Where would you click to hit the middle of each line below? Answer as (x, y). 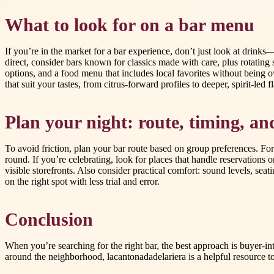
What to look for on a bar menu (130, 25)
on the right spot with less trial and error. (82, 182)
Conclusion (49, 220)
